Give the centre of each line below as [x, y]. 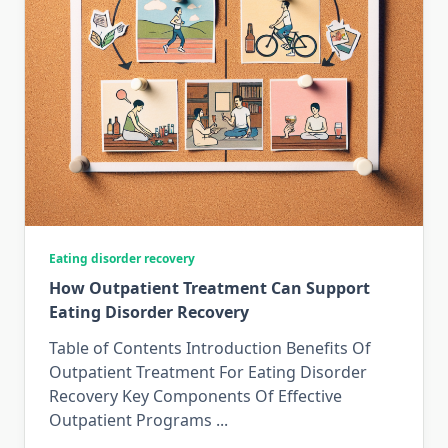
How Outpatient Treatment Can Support [209, 288]
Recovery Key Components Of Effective [195, 396]
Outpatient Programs [130, 420]
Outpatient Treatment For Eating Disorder [208, 372]
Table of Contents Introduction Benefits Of [210, 348]
